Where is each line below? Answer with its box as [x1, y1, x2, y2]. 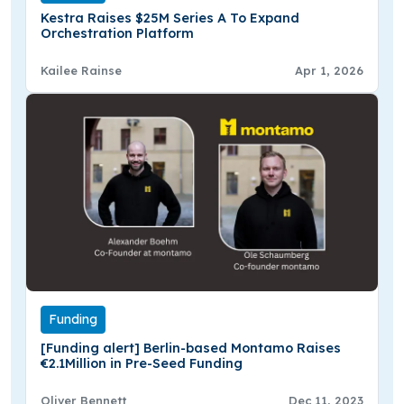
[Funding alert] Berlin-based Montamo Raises [41, 340, 341, 357]
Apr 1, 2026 [295, 62, 363, 78]
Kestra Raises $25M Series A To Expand [41, 9, 299, 26]
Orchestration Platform [41, 24, 194, 41]
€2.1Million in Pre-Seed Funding [41, 355, 243, 372]
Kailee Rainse [41, 62, 122, 78]
